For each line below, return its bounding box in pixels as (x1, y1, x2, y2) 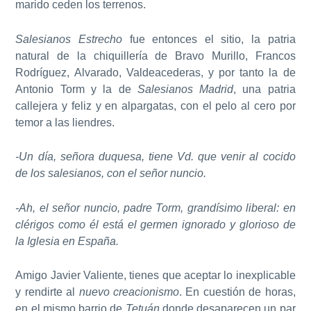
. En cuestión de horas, (179, 286, 296, 299)
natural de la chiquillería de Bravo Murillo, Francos (15, 49, 296, 62)
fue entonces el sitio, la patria (122, 33, 296, 45)
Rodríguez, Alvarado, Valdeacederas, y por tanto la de (15, 66, 296, 78)
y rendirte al (15, 286, 79, 299)
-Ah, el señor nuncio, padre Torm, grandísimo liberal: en (15, 201, 296, 214)
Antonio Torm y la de (15, 83, 137, 95)
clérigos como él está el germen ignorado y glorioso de (15, 218, 296, 230)
